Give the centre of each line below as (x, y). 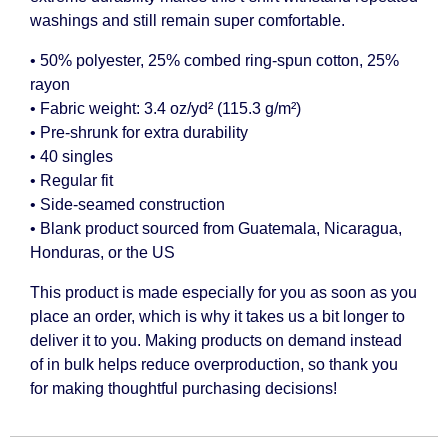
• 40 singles (71, 156)
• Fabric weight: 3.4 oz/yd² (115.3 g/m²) (165, 108)
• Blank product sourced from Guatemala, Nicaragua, (216, 228)
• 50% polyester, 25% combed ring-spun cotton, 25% (214, 60)
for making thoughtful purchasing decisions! (183, 388)
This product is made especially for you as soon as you (223, 292)
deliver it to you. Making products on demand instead (216, 340)
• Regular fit (71, 180)
